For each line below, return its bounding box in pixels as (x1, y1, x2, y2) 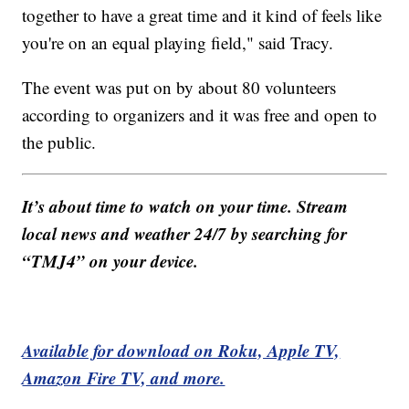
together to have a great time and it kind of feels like (22, 3, 383, 26)
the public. (22, 130, 97, 153)
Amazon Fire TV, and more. (22, 364, 225, 390)
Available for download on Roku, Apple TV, (22, 337, 341, 362)
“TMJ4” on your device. (22, 247, 199, 273)
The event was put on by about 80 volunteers (22, 75, 337, 99)
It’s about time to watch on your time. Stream (22, 193, 349, 218)
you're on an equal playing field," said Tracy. (22, 30, 334, 54)
